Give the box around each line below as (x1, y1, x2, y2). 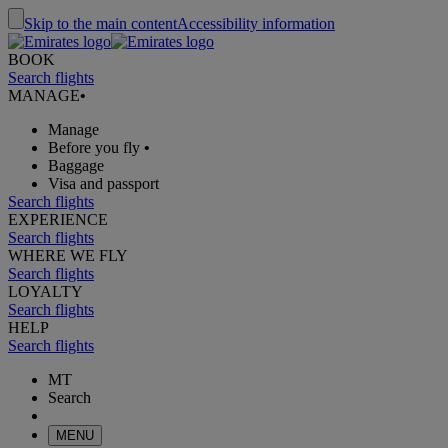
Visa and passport (48, 175, 159, 192)
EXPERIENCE (8, 211, 108, 228)
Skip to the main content (24, 15, 177, 32)
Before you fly (48, 139, 140, 156)
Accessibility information (177, 15, 335, 32)
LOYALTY (8, 283, 83, 300)
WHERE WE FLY (8, 247, 128, 264)
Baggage (48, 157, 104, 174)
